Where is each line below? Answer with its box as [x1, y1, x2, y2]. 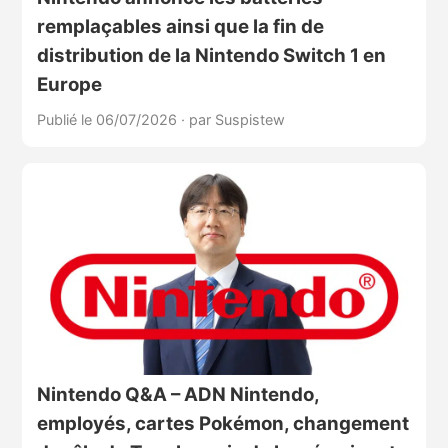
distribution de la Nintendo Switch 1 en [36, 44, 386, 68]
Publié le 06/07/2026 [36, 111, 181, 129]
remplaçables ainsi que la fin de [36, 15, 324, 39]
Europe [36, 73, 102, 97]
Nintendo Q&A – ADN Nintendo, [36, 382, 319, 406]
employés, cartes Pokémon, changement [36, 411, 409, 435]
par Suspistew [188, 111, 285, 129]
